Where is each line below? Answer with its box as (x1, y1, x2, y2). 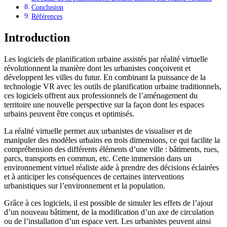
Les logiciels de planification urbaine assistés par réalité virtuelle (4, 54, 208, 63)
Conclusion (31, 3, 63, 12)
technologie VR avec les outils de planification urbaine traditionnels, (4, 82, 221, 91)
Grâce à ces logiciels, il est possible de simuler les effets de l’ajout (4, 198, 213, 207)
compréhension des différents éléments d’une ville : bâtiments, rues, (4, 144, 219, 154)
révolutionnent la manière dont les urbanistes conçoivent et (4, 63, 191, 72)
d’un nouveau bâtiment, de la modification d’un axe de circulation (4, 207, 214, 216)
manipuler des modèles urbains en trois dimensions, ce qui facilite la (4, 135, 220, 144)
